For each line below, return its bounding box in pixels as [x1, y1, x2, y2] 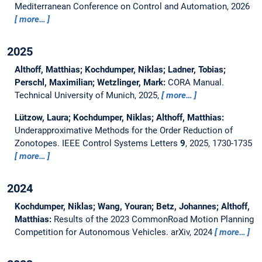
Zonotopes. [14, 137, 62, 149]
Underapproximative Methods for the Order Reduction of [14, 125, 233, 136]
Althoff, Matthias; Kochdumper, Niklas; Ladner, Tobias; [14, 64, 226, 75]
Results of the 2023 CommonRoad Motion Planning [53, 213, 254, 225]
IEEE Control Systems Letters [61, 137, 180, 149]
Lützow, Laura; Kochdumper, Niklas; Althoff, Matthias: [14, 112, 224, 123]
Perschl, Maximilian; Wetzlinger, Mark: [14, 77, 168, 88]
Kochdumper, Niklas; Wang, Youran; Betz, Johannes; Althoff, [14, 201, 250, 212]
